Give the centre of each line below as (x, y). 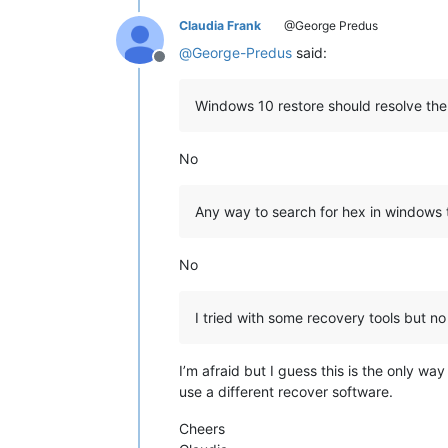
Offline (183, 66)
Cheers (202, 428)
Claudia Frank (220, 25)
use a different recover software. (286, 391)
